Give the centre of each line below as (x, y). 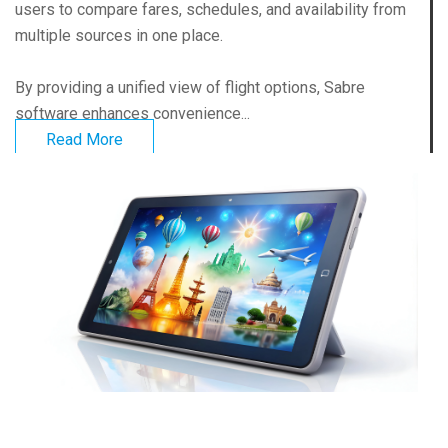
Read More (84, 140)
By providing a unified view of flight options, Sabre (190, 88)
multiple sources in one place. (119, 36)
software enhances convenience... (132, 114)
